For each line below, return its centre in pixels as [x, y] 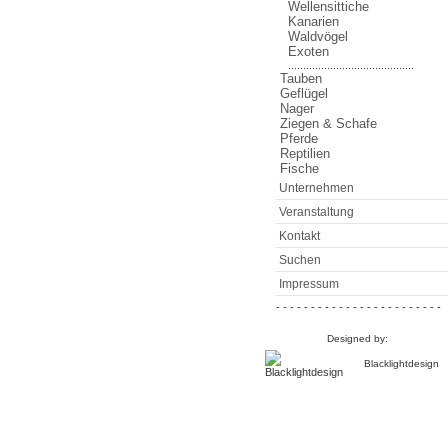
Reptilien [305, 153]
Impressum [309, 284]
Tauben [301, 78]
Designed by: [357, 338]
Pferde [299, 138]
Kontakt [299, 236]
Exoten [308, 51]
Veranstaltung [316, 212]
